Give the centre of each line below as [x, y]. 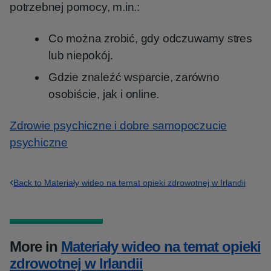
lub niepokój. [81, 55]
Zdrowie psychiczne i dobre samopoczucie [119, 126]
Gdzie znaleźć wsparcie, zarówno [134, 77]
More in [35, 247]
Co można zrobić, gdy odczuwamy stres [150, 38]
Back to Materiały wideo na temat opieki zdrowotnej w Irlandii [129, 183]
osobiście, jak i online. [104, 94]
